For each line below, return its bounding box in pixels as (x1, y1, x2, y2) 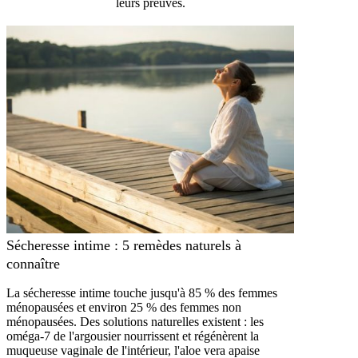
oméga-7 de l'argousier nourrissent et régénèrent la (6, 328, 259, 343)
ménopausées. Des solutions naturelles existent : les (6, 314, 264, 328)
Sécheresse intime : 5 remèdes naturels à (6, 237, 241, 253)
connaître (6, 255, 60, 272)
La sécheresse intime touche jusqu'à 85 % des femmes (6, 285, 277, 300)
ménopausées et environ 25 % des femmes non (6, 300, 241, 314)
